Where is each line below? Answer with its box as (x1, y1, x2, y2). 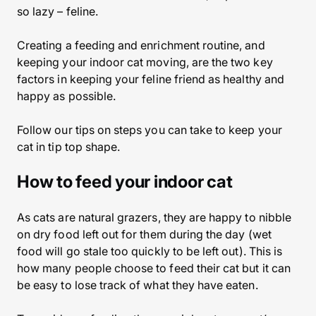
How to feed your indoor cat (17, 171, 233, 192)
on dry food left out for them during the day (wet (17, 227, 272, 241)
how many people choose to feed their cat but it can (17, 261, 291, 275)
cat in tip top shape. (17, 140, 121, 154)
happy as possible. (17, 89, 116, 103)
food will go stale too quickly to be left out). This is (17, 244, 283, 258)
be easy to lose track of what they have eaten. (17, 278, 258, 292)
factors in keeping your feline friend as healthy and (17, 72, 284, 86)
